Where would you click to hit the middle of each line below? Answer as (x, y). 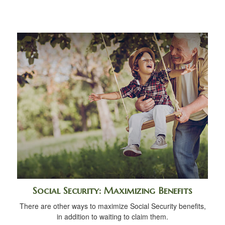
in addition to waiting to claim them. (113, 217)
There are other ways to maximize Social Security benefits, (113, 206)
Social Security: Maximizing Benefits (113, 191)
